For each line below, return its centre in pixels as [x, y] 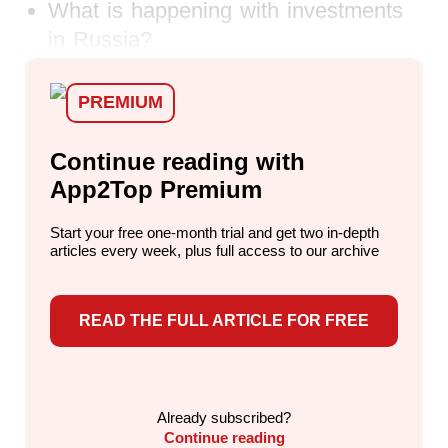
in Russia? [99, 39]
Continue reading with [177, 161]
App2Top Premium [156, 189]
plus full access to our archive [280, 250]
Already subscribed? [224, 417]
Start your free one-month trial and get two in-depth [214, 232]
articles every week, [115, 250]
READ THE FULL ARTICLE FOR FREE [224, 321]
